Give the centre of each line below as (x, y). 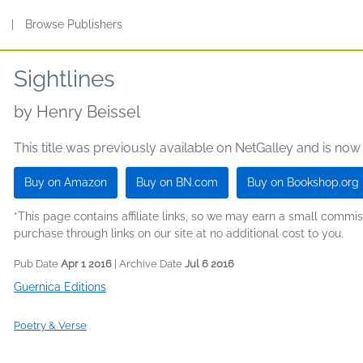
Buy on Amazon (66, 182)
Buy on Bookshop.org (303, 182)
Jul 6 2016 (209, 264)
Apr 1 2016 (86, 264)
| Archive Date (148, 264)
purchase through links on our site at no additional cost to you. (179, 233)
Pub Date (37, 264)
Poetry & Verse (50, 325)
